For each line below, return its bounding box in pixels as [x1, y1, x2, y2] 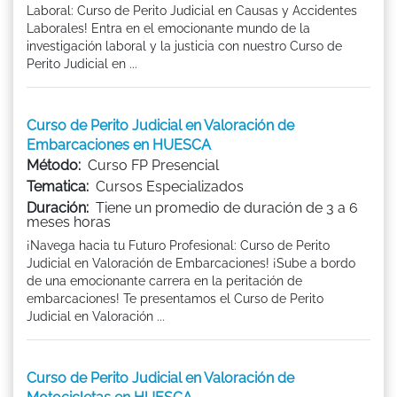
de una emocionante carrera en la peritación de [27, 273, 302, 288]
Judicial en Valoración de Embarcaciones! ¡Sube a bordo [27, 255, 355, 270]
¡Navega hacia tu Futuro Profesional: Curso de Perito [27, 237, 330, 253]
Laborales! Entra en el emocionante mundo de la [27, 20, 310, 35]
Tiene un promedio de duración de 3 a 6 [96, 198, 358, 216]
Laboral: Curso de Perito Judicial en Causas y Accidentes [27, 3, 357, 18]
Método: [27, 156, 81, 174]
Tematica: [27, 177, 89, 195]
